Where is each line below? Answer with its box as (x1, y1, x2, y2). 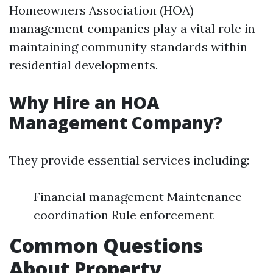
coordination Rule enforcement (34, 207, 214, 222)
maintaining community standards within (9, 39, 247, 54)
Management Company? (9, 111, 222, 134)
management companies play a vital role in (9, 21, 255, 36)
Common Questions (9, 232, 203, 258)
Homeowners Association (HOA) (9, 2, 194, 18)
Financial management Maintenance (34, 189, 242, 204)
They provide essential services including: (9, 152, 249, 168)
